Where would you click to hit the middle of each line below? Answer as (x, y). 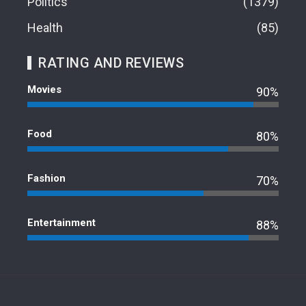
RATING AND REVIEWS (111, 62)
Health (45, 27)
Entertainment (61, 222)
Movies (44, 89)
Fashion (46, 178)
